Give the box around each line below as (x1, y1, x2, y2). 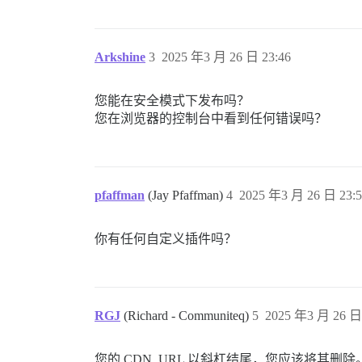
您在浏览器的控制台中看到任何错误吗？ (95, 112, 327, 125)
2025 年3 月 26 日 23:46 (162, 50, 291, 64)
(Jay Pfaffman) (148, 188, 226, 202)
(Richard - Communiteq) (124, 309, 252, 322)
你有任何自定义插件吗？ (95, 232, 237, 246)
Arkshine (95, 50, 145, 64)
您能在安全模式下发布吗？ (95, 94, 250, 107)
